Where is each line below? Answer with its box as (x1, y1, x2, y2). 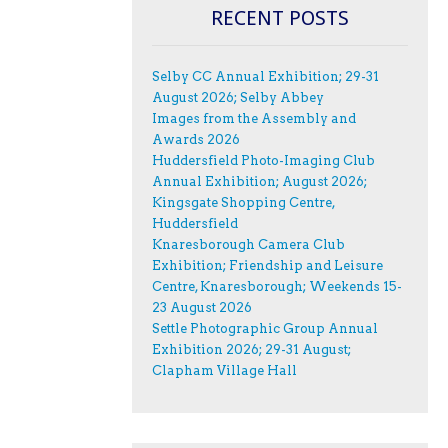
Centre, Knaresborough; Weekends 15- (152, 278, 402, 294)
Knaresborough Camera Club (152, 236, 345, 252)
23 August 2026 (152, 299, 252, 315)
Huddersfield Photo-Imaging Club (152, 152, 375, 168)
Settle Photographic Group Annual (152, 320, 378, 336)
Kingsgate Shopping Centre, (152, 194, 335, 210)
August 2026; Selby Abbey (152, 89, 324, 105)
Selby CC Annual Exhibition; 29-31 (152, 68, 379, 84)
